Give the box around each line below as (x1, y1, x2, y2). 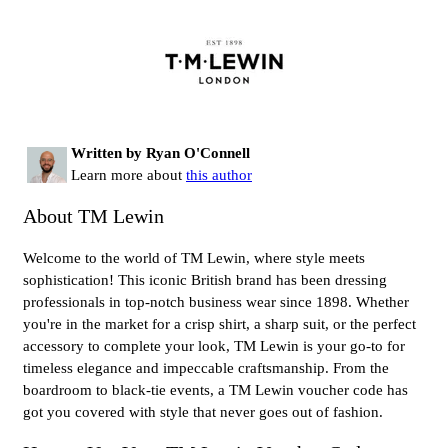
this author (186, 166, 252, 183)
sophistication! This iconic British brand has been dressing (23, 272, 387, 289)
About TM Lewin (23, 204, 164, 227)
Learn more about (71, 166, 186, 183)
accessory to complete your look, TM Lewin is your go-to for (23, 338, 405, 355)
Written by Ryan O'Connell (71, 144, 250, 161)
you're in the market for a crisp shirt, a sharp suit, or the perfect (23, 316, 416, 333)
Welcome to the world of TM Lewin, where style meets (23, 250, 365, 267)
